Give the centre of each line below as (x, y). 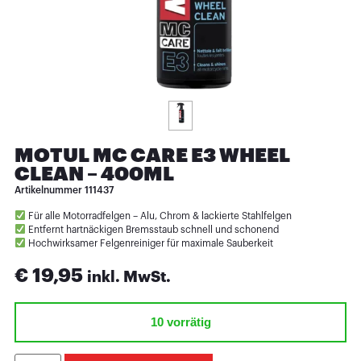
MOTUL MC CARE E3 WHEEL (152, 155)
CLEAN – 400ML (94, 174)
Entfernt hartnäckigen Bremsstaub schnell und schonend (152, 229)
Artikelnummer (49, 190)
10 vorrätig (180, 322)
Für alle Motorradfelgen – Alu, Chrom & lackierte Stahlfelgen (158, 216)
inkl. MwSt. (129, 277)
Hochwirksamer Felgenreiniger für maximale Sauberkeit (149, 243)
